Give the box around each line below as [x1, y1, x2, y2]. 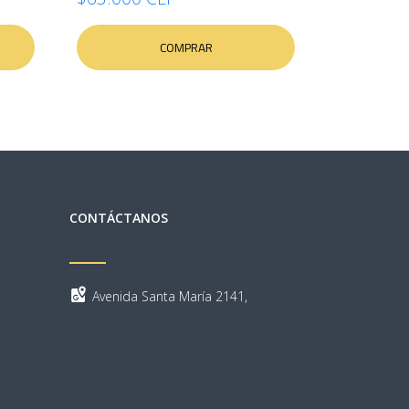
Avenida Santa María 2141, [92, 287, 247, 305]
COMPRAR [159, 38, 213, 57]
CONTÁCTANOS [69, 209, 168, 226]
